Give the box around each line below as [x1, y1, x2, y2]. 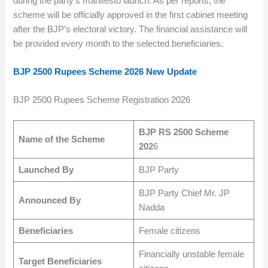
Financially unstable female [138, 249, 244, 260]
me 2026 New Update [109, 66, 197, 77]
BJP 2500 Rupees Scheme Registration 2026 [13, 95, 191, 105]
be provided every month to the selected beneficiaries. [13, 38, 224, 48]
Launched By [18, 165, 74, 175]
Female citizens [138, 226, 200, 236]
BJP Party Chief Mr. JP [138, 188, 230, 199]
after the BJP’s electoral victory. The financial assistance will [13, 24, 248, 34]
